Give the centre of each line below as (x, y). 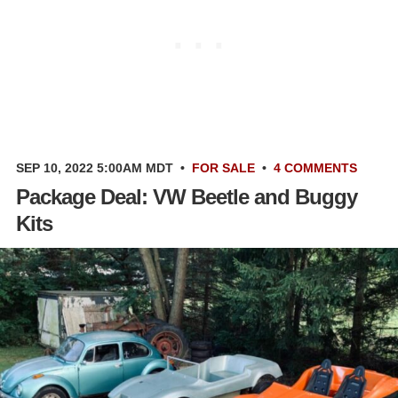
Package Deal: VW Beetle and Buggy (187, 196)
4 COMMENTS (315, 167)
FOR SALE (223, 167)
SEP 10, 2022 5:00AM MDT (95, 167)
